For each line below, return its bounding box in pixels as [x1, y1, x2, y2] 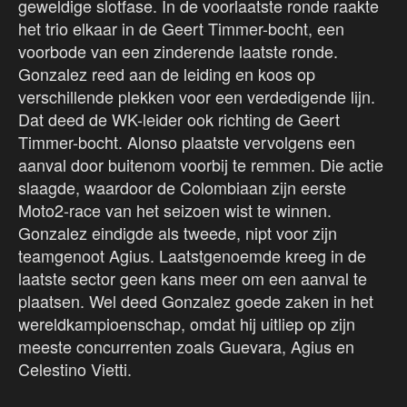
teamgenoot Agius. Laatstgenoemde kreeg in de [18, 243, 366, 268]
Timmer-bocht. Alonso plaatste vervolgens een [18, 130, 355, 154]
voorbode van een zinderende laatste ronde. [18, 39, 338, 64]
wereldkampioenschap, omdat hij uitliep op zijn [18, 312, 355, 336]
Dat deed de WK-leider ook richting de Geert [18, 107, 340, 132]
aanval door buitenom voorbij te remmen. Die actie [18, 153, 383, 177]
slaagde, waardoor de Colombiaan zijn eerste [18, 175, 346, 200]
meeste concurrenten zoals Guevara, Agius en [18, 334, 354, 359]
